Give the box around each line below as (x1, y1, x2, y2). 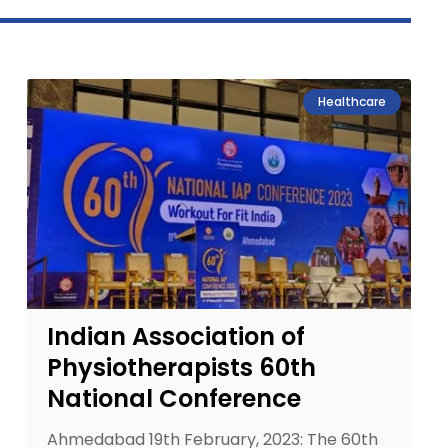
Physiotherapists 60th (46, 351, 316, 384)
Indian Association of (46, 320, 305, 353)
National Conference (46, 382, 301, 415)
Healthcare (317, 93, 386, 110)
